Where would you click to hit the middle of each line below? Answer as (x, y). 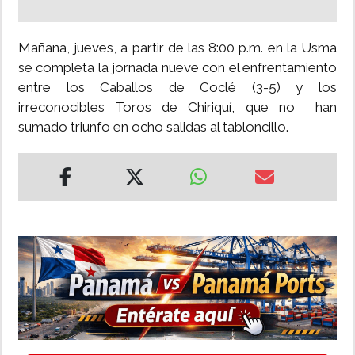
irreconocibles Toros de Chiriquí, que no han (177, 107)
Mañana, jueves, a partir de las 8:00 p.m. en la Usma (177, 48)
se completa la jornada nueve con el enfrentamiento (177, 68)
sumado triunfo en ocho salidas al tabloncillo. (153, 127)
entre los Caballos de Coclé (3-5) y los (177, 88)
